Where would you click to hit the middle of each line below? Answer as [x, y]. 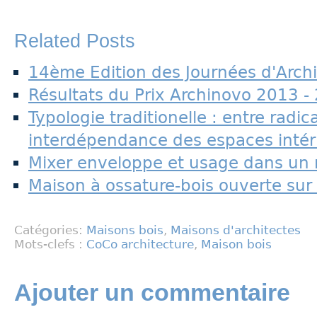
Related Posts [75, 41]
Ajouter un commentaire [152, 293]
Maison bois [236, 244]
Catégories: [50, 230]
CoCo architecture [140, 244]
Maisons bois [125, 230]
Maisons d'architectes [236, 230]
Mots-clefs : [50, 244]
